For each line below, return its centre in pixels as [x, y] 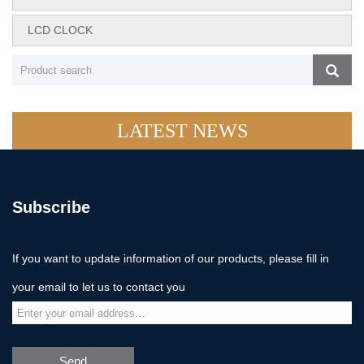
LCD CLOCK [60, 30]
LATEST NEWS [182, 131]
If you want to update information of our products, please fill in [171, 258]
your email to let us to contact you [99, 287]
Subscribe [51, 207]
